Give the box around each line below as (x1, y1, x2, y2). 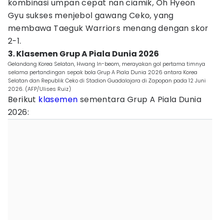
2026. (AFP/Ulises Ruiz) (8, 85, 71, 93)
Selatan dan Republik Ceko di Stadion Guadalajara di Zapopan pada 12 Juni (8, 77, 206, 84)
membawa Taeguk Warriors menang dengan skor (8, 23, 209, 34)
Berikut (8, 94, 39, 105)
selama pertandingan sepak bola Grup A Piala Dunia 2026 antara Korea (8, 68, 197, 76)
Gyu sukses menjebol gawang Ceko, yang (8, 10, 174, 21)
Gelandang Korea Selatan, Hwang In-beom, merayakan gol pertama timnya (8, 60, 205, 68)
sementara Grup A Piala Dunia (78, 94, 202, 105)
